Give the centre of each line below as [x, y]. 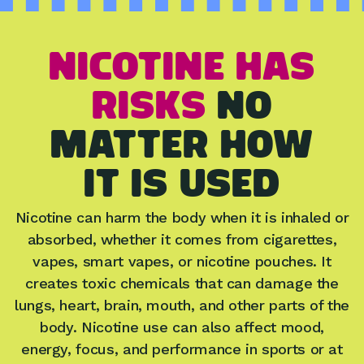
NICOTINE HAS [182, 70]
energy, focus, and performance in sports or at [182, 349]
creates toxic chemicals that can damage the [182, 284]
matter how [182, 148]
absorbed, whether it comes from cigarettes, [182, 240]
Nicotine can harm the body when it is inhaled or [182, 218]
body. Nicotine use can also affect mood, [182, 327]
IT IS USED [182, 187]
